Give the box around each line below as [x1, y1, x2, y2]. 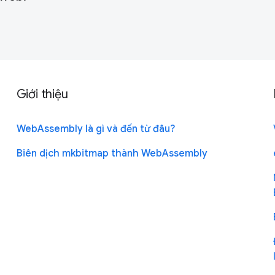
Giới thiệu [16, 86, 68, 102]
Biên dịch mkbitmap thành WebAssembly [16, 147, 207, 160]
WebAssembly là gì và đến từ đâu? [16, 122, 175, 135]
